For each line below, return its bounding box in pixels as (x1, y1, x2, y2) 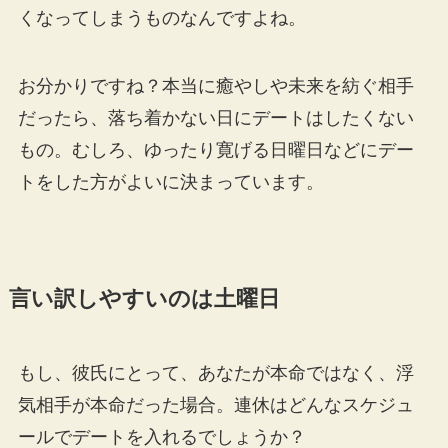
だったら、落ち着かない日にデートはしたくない (17, 108, 414, 129)
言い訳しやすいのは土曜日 (8, 287, 280, 312)
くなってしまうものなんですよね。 (17, 8, 306, 29)
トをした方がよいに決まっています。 (17, 172, 324, 193)
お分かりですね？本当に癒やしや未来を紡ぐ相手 (17, 76, 414, 97)
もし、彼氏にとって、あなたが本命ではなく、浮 (17, 363, 414, 384)
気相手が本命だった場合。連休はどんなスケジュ (17, 395, 414, 416)
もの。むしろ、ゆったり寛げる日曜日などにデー (17, 140, 414, 161)
